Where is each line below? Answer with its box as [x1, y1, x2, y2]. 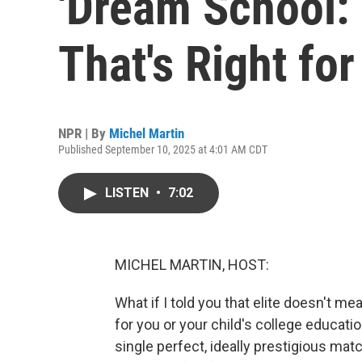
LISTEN [105, 185, 152, 200]
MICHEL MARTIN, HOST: [115, 256, 269, 273]
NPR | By [58, 125, 109, 141]
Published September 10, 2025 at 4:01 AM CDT [58, 143, 267, 156]
